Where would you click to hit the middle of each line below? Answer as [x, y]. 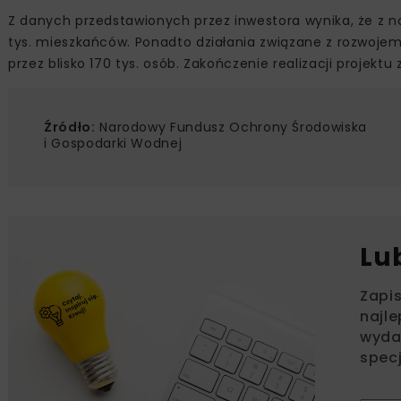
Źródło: [70, 128]
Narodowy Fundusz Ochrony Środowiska [231, 128]
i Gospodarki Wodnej [113, 144]
